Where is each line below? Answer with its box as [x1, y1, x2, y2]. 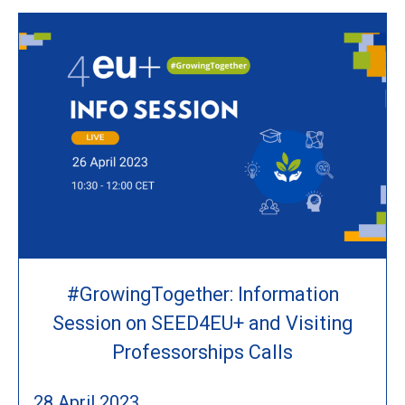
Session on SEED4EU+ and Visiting [52, 311, 353, 334]
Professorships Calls [112, 340, 293, 363]
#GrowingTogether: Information [66, 282, 339, 306]
